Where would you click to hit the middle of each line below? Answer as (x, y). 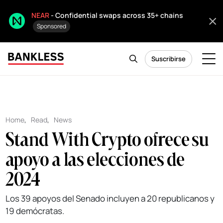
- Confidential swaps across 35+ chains (116, 15)
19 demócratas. (35, 211)
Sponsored (52, 26)
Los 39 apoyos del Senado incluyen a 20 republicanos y (110, 198)
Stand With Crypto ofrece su (107, 139)
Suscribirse (168, 59)
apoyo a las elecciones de (95, 159)
